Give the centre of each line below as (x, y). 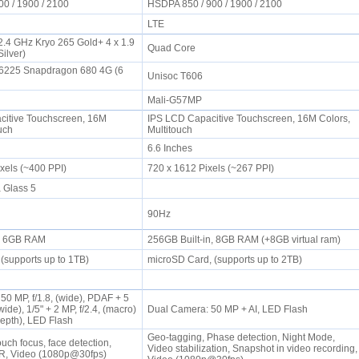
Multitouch (172, 130)
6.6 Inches (172, 148)
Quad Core (173, 48)
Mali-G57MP (177, 100)
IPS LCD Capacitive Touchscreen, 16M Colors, (248, 119)
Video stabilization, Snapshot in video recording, (252, 349)
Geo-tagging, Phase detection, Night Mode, (241, 337)
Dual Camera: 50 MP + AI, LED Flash (230, 309)
